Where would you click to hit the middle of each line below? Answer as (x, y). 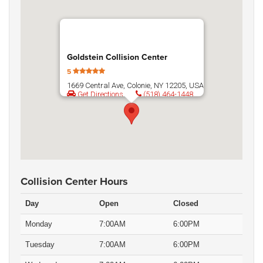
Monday (39, 224)
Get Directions (99, 95)
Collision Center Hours (74, 182)
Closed (186, 204)
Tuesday (40, 245)
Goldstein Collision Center (117, 57)
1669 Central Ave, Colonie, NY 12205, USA (135, 86)
